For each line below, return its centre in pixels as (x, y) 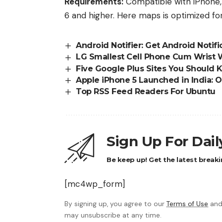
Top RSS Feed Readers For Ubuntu (146, 91)
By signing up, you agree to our (115, 204)
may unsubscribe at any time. (113, 216)
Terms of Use (187, 204)
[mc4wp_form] (95, 184)
